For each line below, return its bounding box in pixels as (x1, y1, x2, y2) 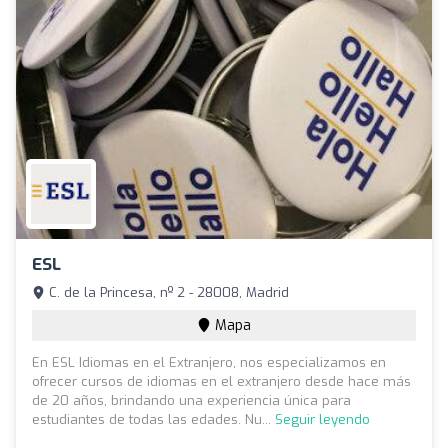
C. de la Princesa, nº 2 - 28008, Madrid (45, 283, 289, 301)
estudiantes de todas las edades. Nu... (32, 410, 275, 428)
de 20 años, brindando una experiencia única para (32, 391, 351, 409)
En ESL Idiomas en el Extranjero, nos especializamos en (32, 353, 386, 371)
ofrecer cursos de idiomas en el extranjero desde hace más (32, 372, 411, 390)
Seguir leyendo (275, 410, 370, 428)
